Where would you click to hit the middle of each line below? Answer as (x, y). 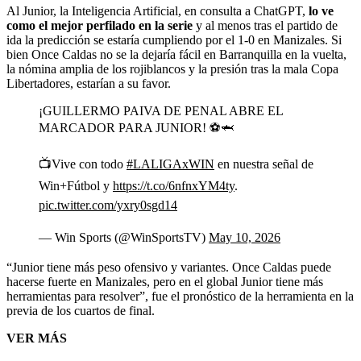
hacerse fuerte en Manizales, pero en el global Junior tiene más (165, 282)
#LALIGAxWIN (170, 164)
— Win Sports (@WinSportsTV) (124, 238)
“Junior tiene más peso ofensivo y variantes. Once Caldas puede (169, 268)
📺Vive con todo (83, 164)
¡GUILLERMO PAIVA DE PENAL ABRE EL (161, 111)
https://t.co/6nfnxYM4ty (174, 186)
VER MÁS (37, 338)
